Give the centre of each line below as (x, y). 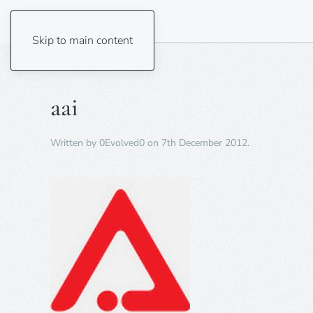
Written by (75, 143)
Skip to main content (82, 41)
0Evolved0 (122, 143)
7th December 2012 (204, 143)
